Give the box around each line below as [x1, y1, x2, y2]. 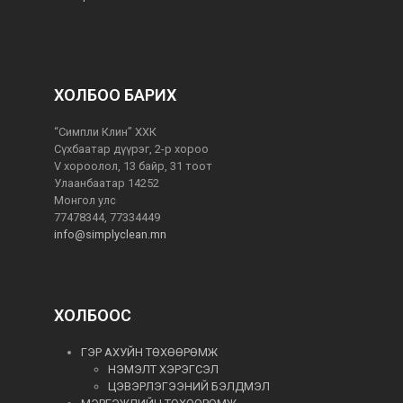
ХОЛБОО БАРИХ [53, 85, 176, 104]
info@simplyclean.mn [53, 227, 166, 241]
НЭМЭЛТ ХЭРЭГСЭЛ [107, 362, 219, 376]
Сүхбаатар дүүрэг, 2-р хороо [53, 141, 209, 156]
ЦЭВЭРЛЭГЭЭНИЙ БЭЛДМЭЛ [107, 379, 270, 393]
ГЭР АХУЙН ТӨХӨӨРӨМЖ [80, 345, 218, 359]
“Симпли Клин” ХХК [53, 124, 157, 139]
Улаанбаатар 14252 [53, 175, 159, 190]
